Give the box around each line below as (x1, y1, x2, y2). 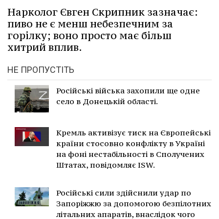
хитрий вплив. (7, 40, 82, 54)
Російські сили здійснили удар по (56, 187, 191, 197)
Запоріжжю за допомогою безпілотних (56, 198, 211, 208)
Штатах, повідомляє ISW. (56, 159, 155, 170)
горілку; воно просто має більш (7, 28, 172, 42)
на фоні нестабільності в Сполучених (56, 149, 204, 159)
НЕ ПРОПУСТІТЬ (7, 64, 74, 75)
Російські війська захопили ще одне (56, 85, 200, 95)
